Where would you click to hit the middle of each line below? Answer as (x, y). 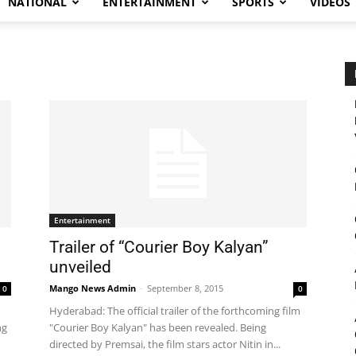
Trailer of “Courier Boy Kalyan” (159, 247)
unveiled (80, 267)
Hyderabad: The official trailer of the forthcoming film (175, 311)
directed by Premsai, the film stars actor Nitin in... (165, 344)
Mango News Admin (93, 288)
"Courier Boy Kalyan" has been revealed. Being (158, 327)
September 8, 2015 (185, 288)
